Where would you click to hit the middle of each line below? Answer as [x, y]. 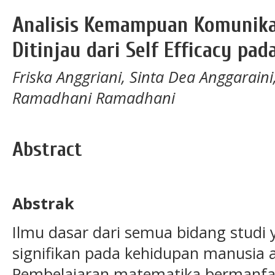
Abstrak [43, 203]
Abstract [47, 149]
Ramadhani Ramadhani [94, 97]
